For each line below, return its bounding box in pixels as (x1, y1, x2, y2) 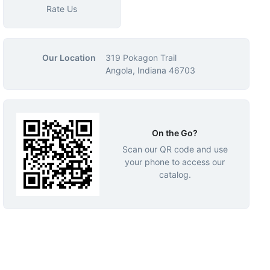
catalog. (159, 169, 191, 180)
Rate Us (46, 4, 78, 14)
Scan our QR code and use (122, 143, 228, 154)
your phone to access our (125, 156, 225, 167)
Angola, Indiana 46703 (105, 65, 195, 75)
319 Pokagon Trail (105, 52, 177, 63)
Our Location (42, 52, 96, 63)
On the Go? (152, 127, 198, 138)
